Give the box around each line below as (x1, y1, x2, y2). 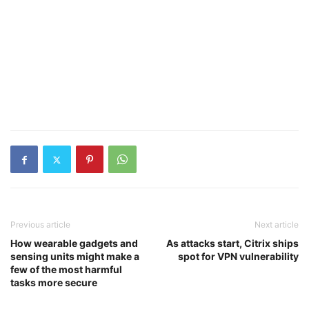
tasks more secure (10, 277, 97, 288)
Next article (255, 219, 299, 230)
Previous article (10, 219, 70, 230)
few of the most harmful (10, 263, 122, 275)
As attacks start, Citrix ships (166, 237, 299, 249)
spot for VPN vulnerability (178, 250, 299, 262)
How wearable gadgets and (10, 237, 138, 249)
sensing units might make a (10, 250, 139, 262)
